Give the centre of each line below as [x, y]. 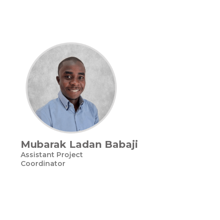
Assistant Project [52, 155]
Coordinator [43, 164]
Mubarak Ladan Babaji [79, 144]
